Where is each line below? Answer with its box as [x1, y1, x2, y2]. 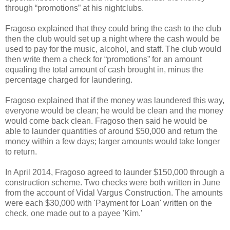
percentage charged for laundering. [5, 75, 132, 84]
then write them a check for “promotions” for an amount [5, 54, 202, 64]
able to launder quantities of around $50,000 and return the [5, 126, 218, 136]
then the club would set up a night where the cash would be [5, 34, 220, 43]
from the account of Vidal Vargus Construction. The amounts [5, 188, 223, 197]
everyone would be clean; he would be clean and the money [5, 106, 223, 115]
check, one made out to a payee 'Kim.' [5, 208, 142, 218]
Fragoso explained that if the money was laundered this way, [5, 95, 224, 105]
